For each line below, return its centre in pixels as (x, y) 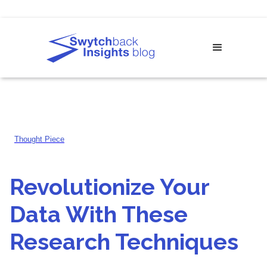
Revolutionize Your (109, 187)
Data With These (99, 214)
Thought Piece (39, 139)
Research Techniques (124, 242)
